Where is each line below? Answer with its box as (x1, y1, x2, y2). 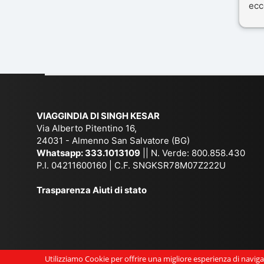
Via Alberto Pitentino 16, (37, 122, 137, 134)
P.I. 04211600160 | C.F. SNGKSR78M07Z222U (37, 159, 226, 171)
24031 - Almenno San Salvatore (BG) (37, 134, 190, 146)
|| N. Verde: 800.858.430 (140, 147, 245, 159)
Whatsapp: (37, 147, 85, 159)
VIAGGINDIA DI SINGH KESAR (37, 110, 160, 121)
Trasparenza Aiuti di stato (37, 184, 147, 196)
